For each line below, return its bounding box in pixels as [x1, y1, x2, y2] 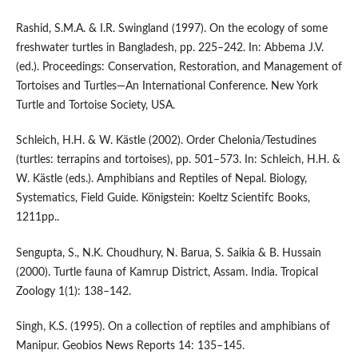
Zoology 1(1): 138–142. [15, 285, 131, 297]
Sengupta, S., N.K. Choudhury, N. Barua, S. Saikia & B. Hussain [15, 247, 321, 259]
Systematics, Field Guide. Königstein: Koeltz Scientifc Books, [15, 193, 310, 205]
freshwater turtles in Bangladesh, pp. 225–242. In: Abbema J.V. [15, 42, 324, 54]
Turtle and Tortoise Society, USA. [15, 100, 175, 112]
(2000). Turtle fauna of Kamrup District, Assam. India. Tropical [15, 266, 318, 278]
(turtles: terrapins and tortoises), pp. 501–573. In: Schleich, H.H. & [15, 154, 340, 166]
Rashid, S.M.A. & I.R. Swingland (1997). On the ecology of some [15, 23, 328, 35]
